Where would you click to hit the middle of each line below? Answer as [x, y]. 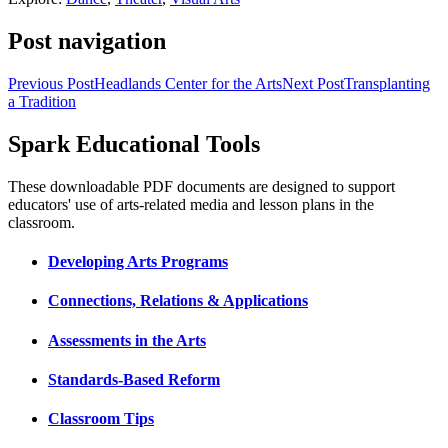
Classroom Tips [101, 419]
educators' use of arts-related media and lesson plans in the [191, 204]
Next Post [313, 84]
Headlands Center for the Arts [188, 84]
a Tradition [42, 102]
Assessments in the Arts [127, 340]
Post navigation [87, 41]
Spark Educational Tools [134, 143]
